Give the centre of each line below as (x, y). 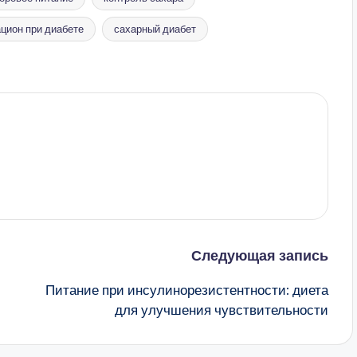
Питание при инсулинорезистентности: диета (186, 290)
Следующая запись (259, 255)
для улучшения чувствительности (221, 310)
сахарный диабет (155, 28)
